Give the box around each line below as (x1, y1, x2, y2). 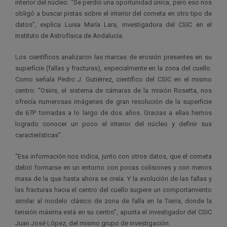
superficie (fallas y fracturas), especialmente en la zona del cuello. (15, 64, 212, 72)
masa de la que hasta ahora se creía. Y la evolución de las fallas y (15, 175, 212, 183)
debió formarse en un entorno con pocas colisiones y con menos (15, 164, 212, 172)
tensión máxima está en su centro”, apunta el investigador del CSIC (15, 208, 212, 216)
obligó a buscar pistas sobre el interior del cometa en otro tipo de (15, 10, 212, 18)
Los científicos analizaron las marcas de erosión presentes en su (15, 53, 212, 61)
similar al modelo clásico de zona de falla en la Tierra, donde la (15, 197, 212, 205)
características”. (15, 131, 62, 139)
